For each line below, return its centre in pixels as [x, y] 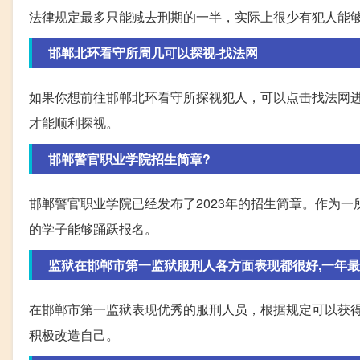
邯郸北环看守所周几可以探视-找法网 [153, 52]
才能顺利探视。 [74, 122]
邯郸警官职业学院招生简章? [129, 158]
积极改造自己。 [74, 334]
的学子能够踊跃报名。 [93, 228]
